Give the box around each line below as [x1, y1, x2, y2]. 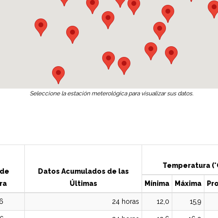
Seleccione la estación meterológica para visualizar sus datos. [30, 90, 193, 97]
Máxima [175, 180, 201, 187]
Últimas [69, 180, 97, 187]
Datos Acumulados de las [37, 167, 129, 175]
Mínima [145, 180, 169, 187]
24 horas [112, 198, 139, 205]
